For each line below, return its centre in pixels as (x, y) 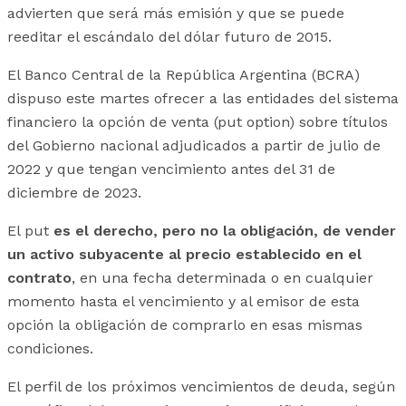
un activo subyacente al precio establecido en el (184, 255)
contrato (39, 278)
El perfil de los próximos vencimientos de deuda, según (201, 387)
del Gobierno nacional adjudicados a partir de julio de (194, 146)
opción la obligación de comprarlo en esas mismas (185, 325)
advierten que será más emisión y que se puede (176, 14)
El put (30, 231)
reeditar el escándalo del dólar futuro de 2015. (169, 37)
